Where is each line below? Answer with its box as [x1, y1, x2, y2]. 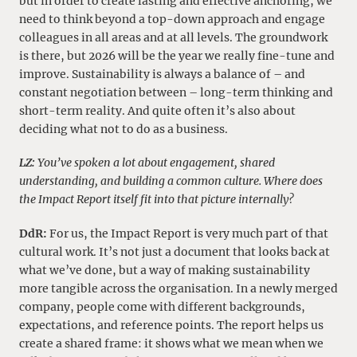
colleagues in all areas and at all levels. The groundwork [19, 29, 328, 45]
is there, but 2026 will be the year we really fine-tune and [19, 48, 335, 63]
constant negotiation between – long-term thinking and [19, 84, 333, 100]
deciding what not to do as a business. [19, 121, 228, 136]
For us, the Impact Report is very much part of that [47, 226, 328, 241]
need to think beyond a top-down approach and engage [19, 11, 325, 26]
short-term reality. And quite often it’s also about [19, 103, 296, 118]
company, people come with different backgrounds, [19, 299, 305, 314]
